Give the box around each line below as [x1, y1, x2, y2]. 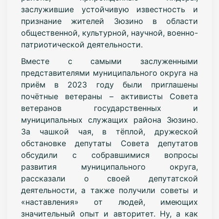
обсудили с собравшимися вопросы [21, 150, 198, 160]
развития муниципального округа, [21, 161, 198, 172]
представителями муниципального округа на [21, 67, 198, 78]
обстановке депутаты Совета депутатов [21, 138, 198, 148]
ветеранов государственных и [21, 103, 198, 113]
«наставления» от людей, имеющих [21, 197, 198, 207]
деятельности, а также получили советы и [21, 185, 198, 195]
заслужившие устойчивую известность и [21, 4, 198, 14]
